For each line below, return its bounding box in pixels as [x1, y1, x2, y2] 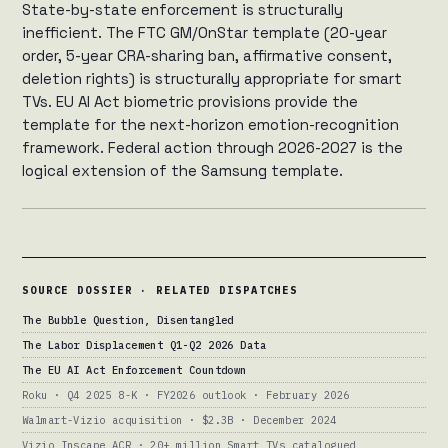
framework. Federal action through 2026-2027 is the [22, 138, 403, 158]
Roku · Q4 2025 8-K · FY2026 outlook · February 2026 [22, 388, 350, 403]
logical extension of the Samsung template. [22, 161, 343, 181]
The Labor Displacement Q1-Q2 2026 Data [22, 338, 266, 353]
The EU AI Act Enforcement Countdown [22, 363, 247, 378]
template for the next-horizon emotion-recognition [22, 115, 399, 135]
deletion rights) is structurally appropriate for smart [22, 69, 402, 89]
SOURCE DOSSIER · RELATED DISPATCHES [22, 283, 299, 298]
